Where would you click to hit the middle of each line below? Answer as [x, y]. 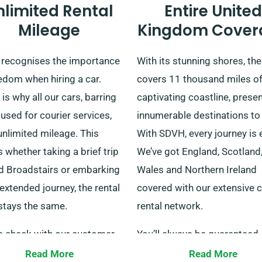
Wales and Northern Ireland [197, 169]
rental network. [170, 206]
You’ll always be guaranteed [198, 234]
